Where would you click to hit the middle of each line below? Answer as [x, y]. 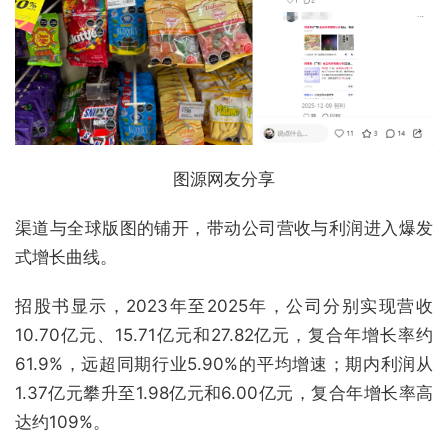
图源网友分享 [224, 179]
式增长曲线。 [66, 257]
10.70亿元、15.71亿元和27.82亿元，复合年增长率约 [224, 335]
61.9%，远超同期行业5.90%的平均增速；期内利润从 [224, 364]
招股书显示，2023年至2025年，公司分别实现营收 [224, 306]
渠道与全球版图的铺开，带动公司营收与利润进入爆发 [224, 228]
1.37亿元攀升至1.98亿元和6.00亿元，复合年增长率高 [224, 393]
